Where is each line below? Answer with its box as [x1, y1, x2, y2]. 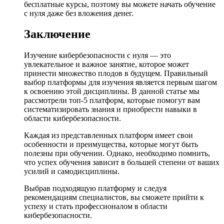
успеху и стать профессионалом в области [24, 202, 167, 211]
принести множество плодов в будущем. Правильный [24, 69, 208, 78]
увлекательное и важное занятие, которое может [24, 60, 189, 69]
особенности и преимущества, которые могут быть [24, 140, 198, 149]
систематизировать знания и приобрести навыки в [24, 105, 197, 114]
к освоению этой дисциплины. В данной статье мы [24, 87, 199, 96]
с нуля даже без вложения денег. [24, 8, 133, 17]
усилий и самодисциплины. [24, 167, 119, 176]
